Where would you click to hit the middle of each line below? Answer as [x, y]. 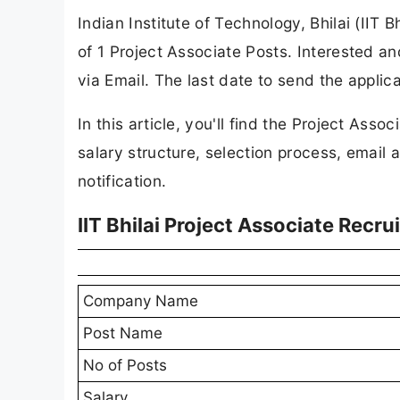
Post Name [123, 333]
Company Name [141, 301]
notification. [122, 181]
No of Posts [125, 366]
